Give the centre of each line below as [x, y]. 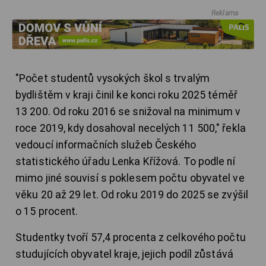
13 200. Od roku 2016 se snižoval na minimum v [128, 112]
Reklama [225, 13]
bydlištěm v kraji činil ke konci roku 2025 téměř [126, 95]
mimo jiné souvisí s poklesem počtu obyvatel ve [130, 178]
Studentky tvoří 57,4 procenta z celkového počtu [131, 238]
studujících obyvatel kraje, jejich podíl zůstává [124, 254]
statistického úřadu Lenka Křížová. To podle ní [125, 162]
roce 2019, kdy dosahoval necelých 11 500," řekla [131, 129]
